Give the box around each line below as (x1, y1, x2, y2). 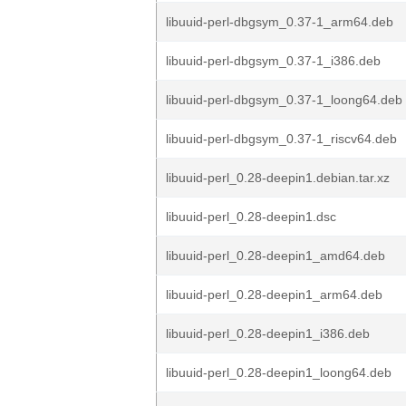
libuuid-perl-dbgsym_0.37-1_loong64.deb (166, 92, 402, 107)
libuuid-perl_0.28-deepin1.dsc (166, 209, 336, 224)
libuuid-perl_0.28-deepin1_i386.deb (166, 326, 370, 341)
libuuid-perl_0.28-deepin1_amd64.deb (166, 248, 385, 263)
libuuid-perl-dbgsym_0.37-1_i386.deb (166, 53, 381, 68)
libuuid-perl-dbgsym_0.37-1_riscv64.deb (166, 131, 397, 146)
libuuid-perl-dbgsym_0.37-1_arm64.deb (166, 14, 393, 29)
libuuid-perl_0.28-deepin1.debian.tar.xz (166, 170, 390, 185)
